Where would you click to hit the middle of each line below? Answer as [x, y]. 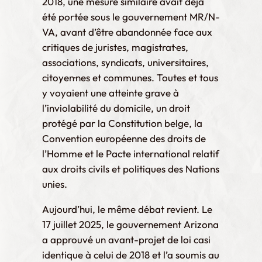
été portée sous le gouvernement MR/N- [131, 16]
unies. [55, 184]
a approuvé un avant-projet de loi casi [126, 239]
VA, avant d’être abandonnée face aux [127, 32]
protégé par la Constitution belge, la [122, 123]
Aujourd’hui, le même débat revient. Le [127, 209]
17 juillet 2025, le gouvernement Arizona [130, 224]
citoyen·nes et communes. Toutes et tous [130, 77]
